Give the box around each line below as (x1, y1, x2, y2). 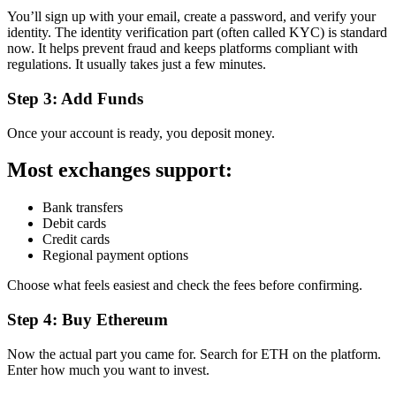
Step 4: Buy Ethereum (7, 310, 168, 330)
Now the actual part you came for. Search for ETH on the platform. (7, 346, 381, 362)
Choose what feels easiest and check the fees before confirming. (7, 278, 362, 293)
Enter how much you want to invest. (7, 362, 209, 377)
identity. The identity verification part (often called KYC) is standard (7, 25, 387, 41)
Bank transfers (42, 200, 123, 216)
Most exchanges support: (7, 158, 232, 182)
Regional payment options (42, 247, 188, 263)
